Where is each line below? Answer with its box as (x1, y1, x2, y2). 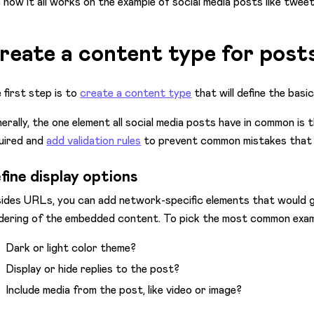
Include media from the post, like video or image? (6, 282, 243, 298)
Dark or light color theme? (6, 240, 137, 256)
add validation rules (46, 132, 142, 148)
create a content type (80, 85, 192, 100)
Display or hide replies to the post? (6, 261, 180, 277)
